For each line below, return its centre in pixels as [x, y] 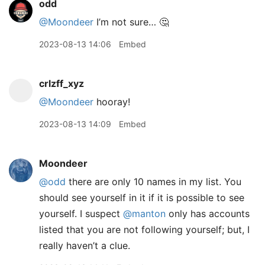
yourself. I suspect [81, 214]
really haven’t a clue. [85, 245]
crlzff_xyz [62, 83]
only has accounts [208, 214]
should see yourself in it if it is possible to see [142, 198]
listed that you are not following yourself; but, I [144, 230]
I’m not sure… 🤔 [131, 22]
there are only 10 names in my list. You [153, 182]
